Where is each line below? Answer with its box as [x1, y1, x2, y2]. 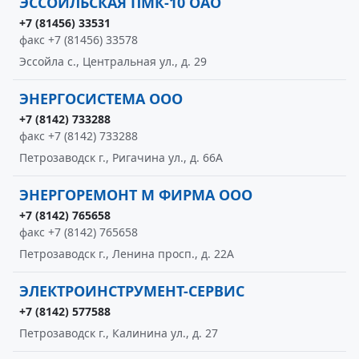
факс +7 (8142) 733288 [19, 128, 138, 143]
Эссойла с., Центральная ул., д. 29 [19, 54, 207, 69]
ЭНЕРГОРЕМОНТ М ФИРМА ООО [19, 185, 252, 204]
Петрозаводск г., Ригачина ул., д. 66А [19, 150, 223, 165]
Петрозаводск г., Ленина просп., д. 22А [19, 246, 234, 261]
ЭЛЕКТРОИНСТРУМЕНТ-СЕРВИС [19, 281, 244, 301]
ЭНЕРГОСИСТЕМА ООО [19, 89, 183, 108]
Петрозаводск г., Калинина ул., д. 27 [19, 325, 218, 341]
